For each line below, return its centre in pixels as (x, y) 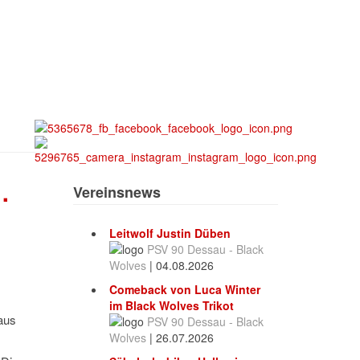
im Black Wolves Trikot (172, 306)
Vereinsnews (117, 192)
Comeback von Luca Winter (185, 290)
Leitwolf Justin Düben (170, 233)
